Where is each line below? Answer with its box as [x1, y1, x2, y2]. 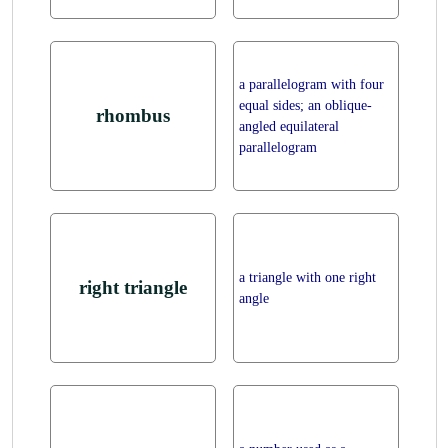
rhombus [95, 105, 170, 127]
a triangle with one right [238, 269, 376, 286]
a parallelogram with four [238, 76, 384, 93]
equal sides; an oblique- [238, 97, 372, 114]
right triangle [78, 277, 187, 299]
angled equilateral [238, 118, 339, 135]
